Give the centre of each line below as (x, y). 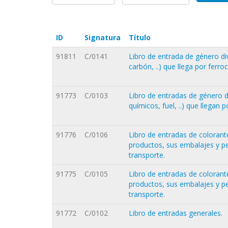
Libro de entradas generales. (176, 213)
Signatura (103, 37)
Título (140, 37)
